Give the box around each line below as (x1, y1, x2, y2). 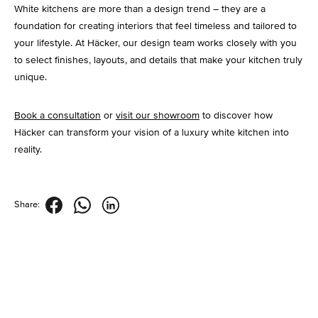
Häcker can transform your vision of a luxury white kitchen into (14, 126, 289, 139)
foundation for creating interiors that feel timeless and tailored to (14, 20, 297, 33)
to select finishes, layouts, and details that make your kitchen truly (14, 54, 302, 67)
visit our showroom (116, 109, 199, 122)
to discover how (199, 109, 273, 122)
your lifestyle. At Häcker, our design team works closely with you (14, 37, 297, 50)
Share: (14, 199, 40, 211)
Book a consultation (14, 109, 101, 122)
